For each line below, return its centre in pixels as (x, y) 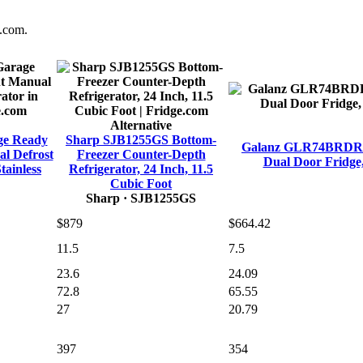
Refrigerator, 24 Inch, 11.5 (141, 169)
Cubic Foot (141, 184)
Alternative (141, 126)
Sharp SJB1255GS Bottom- (141, 140)
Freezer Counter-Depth (141, 155)
